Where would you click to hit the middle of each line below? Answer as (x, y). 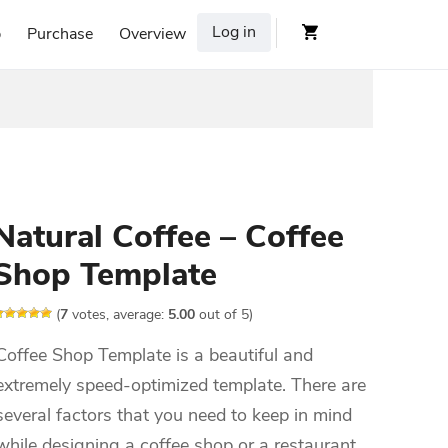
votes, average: (118, 314)
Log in (234, 32)
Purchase (60, 34)
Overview (152, 34)
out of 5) (224, 314)
